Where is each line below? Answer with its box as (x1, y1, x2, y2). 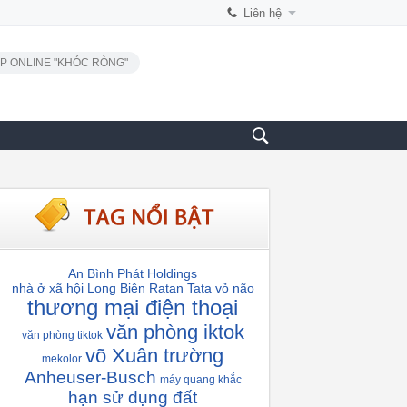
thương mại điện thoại (27, 295, 238, 320)
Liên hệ (243, 6, 282, 20)
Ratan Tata (148, 281, 212, 295)
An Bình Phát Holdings (68, 266, 197, 281)
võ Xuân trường (85, 344, 223, 367)
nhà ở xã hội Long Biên (11, 281, 145, 295)
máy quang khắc (159, 373, 242, 386)
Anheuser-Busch (24, 368, 156, 387)
